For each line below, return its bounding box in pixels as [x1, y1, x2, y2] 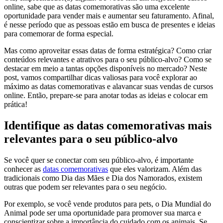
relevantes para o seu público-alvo [4, 132, 178, 146]
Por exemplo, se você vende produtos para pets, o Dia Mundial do [4, 199, 211, 208]
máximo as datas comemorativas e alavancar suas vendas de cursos [4, 82, 213, 91]
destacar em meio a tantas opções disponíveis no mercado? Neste [4, 64, 207, 73]
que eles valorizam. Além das [108, 164, 202, 173]
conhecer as [4, 164, 43, 173]
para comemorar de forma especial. [4, 29, 113, 38]
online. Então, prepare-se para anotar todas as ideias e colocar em [4, 91, 208, 100]
